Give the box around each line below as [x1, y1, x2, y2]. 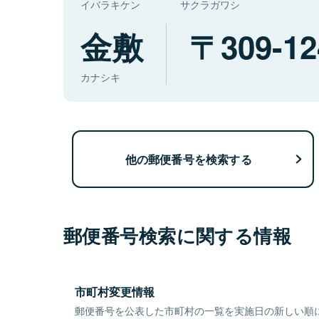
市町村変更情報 [75, 283, 155, 300]
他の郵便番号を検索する [125, 150, 252, 167]
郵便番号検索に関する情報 [63, 222, 292, 249]
